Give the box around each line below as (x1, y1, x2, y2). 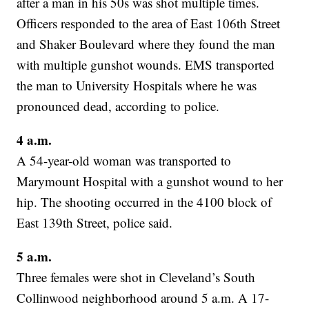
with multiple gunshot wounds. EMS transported (17, 56, 275, 74)
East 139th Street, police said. (17, 214, 173, 232)
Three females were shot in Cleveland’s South (17, 268, 256, 286)
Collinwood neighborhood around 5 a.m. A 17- (17, 289, 270, 307)
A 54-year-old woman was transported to (17, 152, 232, 170)
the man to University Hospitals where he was (17, 77, 257, 94)
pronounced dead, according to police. (17, 97, 220, 115)
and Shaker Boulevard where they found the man (17, 35, 276, 53)
